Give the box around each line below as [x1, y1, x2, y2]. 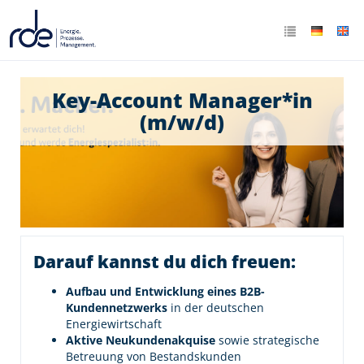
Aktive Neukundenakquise [66, 332, 219, 348]
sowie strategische [219, 332, 319, 348]
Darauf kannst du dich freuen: [33, 250, 296, 273]
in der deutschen [171, 300, 264, 315]
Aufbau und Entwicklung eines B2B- [66, 284, 265, 299]
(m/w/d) [140, 108, 224, 136]
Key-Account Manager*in [51, 86, 313, 114]
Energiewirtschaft [66, 316, 162, 331]
